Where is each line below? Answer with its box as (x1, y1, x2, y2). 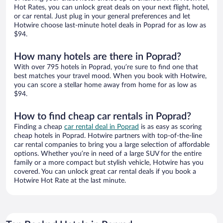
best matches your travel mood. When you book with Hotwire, (14, 73, 207, 80)
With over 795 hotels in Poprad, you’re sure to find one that (14, 64, 198, 71)
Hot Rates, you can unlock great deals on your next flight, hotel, (14, 4, 209, 11)
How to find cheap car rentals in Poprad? (14, 111, 191, 122)
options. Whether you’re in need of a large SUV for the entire (14, 150, 202, 158)
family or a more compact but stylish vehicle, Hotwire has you (14, 159, 204, 167)
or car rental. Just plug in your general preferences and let (14, 13, 190, 20)
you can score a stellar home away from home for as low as (14, 82, 197, 89)
